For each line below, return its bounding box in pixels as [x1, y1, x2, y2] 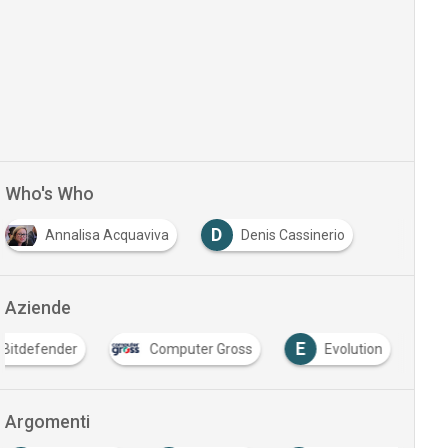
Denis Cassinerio [240, 227, 345, 244]
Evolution [324, 341, 383, 358]
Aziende [4, 298, 71, 319]
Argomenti [4, 412, 90, 433]
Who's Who [4, 184, 94, 205]
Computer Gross [149, 341, 253, 358]
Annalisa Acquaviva [44, 227, 169, 244]
